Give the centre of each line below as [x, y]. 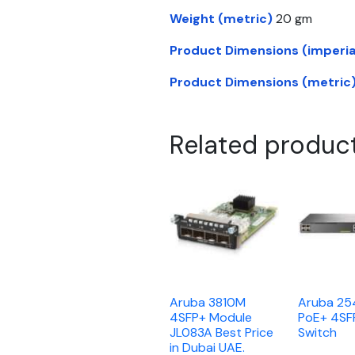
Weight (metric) [221, 18]
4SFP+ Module [211, 318]
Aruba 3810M [208, 303]
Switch [318, 333]
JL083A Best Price [221, 333]
